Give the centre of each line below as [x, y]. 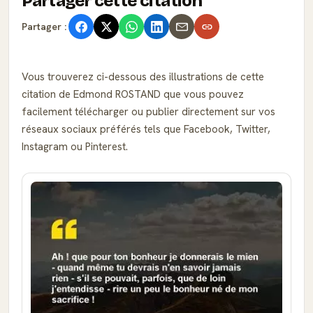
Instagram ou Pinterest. [75, 147]
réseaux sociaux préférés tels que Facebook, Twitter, [146, 129]
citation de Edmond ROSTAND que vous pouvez [133, 94]
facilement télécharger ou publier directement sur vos [148, 112]
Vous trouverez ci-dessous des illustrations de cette [143, 77]
